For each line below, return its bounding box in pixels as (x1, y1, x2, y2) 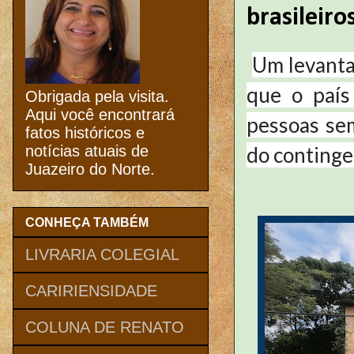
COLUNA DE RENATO (25, 318, 184, 336)
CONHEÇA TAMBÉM (25, 215, 149, 229)
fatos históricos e (25, 124, 145, 142)
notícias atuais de (25, 142, 149, 160)
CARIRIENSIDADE (25, 281, 157, 299)
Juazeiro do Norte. (25, 160, 155, 179)
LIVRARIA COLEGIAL (25, 245, 179, 263)
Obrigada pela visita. (25, 88, 169, 106)
